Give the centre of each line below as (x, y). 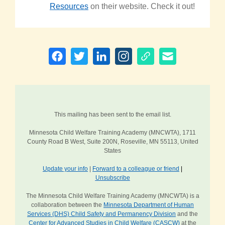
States (113, 151)
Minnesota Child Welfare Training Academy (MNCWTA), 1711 (113, 133)
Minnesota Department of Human (149, 205)
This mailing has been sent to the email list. (113, 115)
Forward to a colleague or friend (136, 169)
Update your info (65, 169)
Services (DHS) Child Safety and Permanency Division (101, 214)
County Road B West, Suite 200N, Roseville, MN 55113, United (113, 142)
